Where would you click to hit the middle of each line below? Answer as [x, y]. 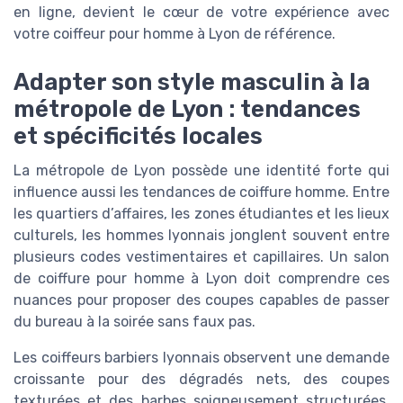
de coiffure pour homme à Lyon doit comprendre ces [201, 278]
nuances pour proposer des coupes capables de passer [201, 300]
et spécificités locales [138, 135]
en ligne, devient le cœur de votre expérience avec [201, 12]
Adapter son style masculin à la [192, 81]
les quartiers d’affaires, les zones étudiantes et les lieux [201, 213]
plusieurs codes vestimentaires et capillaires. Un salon [201, 256]
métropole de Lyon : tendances [187, 108]
